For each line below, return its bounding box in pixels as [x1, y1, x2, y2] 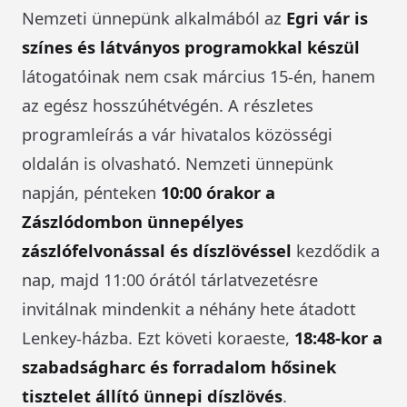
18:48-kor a [294, 325, 382, 349]
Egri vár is [286, 5, 368, 29]
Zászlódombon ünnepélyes [22, 209, 243, 233]
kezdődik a [292, 238, 380, 262]
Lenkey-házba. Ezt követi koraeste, [22, 325, 294, 349]
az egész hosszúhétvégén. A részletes [22, 93, 313, 116]
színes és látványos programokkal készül [22, 35, 360, 58]
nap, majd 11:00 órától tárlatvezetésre [22, 267, 318, 291]
